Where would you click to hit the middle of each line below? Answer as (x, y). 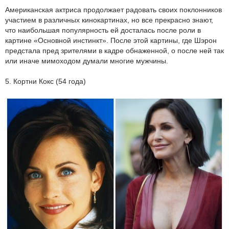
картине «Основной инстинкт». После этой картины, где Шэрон (111, 41)
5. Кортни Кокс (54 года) (45, 82)
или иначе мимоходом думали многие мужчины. (87, 61)
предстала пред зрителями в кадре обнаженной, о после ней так (114, 51)
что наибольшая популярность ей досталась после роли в (103, 30)
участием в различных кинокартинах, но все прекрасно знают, (109, 20)
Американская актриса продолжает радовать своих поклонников (113, 10)
